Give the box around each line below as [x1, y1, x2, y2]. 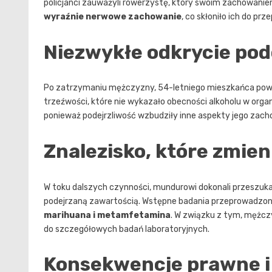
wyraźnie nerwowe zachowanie [44, 12, 182, 22]
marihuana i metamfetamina [44, 209, 171, 220]
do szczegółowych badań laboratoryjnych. [44, 223, 209, 234]
